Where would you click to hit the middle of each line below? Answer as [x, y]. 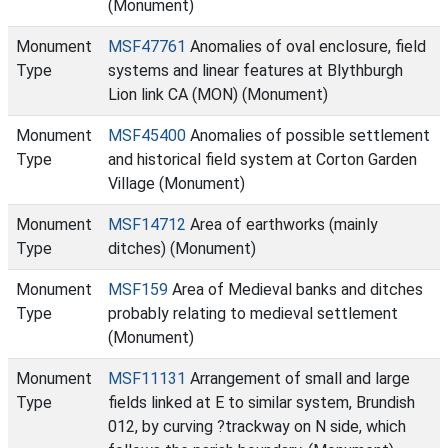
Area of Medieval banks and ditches [295, 289]
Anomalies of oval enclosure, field [306, 46]
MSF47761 [147, 46]
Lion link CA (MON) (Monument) [218, 94]
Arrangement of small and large [298, 378]
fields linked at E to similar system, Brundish [261, 402]
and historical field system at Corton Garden [262, 159]
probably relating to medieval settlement [253, 313]
